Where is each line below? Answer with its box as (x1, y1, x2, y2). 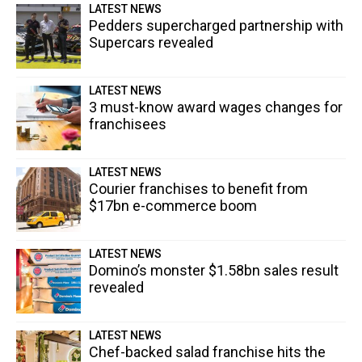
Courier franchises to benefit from (89, 180, 308, 198)
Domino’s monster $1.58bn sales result (89, 262, 339, 280)
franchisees (89, 116, 166, 133)
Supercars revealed (89, 34, 213, 52)
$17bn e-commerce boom (89, 197, 257, 215)
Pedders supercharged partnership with (89, 17, 343, 35)
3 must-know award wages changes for (89, 99, 343, 116)
